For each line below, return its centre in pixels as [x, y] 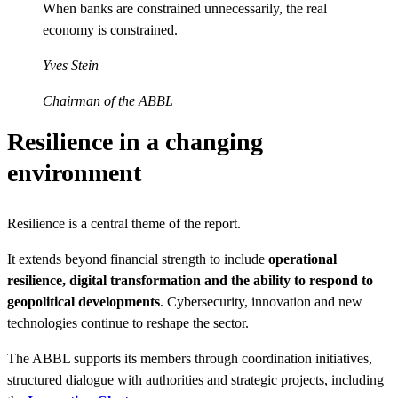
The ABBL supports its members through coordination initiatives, [190, 358]
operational [302, 259]
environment [74, 172]
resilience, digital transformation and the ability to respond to [190, 280]
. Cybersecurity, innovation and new [261, 301]
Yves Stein [71, 65]
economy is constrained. [110, 29]
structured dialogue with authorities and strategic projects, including [195, 379]
